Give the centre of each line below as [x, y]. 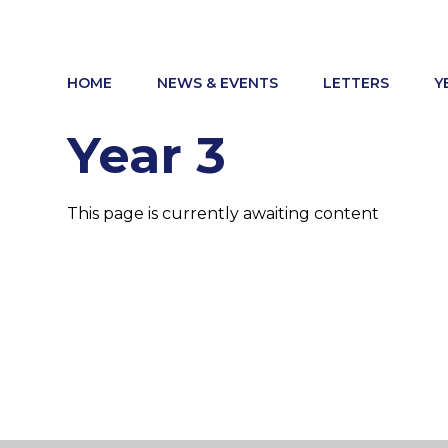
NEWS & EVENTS [217, 83]
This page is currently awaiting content [223, 214]
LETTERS [355, 83]
